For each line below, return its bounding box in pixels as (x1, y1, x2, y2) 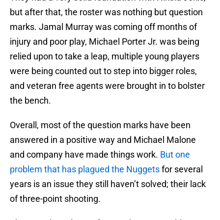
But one (160, 149, 190, 160)
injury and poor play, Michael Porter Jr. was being (10, 36, 199, 47)
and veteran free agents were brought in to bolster (10, 81, 205, 91)
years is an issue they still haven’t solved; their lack (10, 179, 206, 190)
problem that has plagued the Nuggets (10, 164, 160, 175)
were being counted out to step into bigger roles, (10, 66, 197, 77)
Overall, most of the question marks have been (10, 120, 191, 131)
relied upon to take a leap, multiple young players (10, 51, 199, 62)
